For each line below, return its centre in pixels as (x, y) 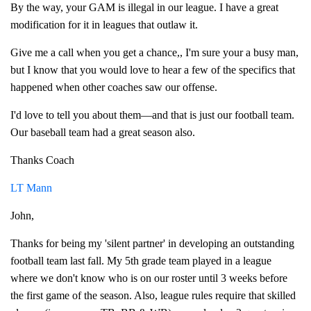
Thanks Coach (42, 160)
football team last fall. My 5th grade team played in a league (141, 261)
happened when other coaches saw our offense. (114, 87)
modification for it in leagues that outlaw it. (104, 25)
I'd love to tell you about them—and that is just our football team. (152, 115)
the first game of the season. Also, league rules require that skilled (153, 295)
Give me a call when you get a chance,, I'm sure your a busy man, (154, 52)
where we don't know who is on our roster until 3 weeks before (149, 278)
